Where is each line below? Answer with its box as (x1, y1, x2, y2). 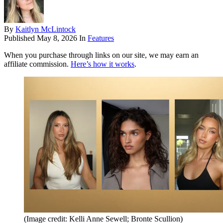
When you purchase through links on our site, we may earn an (4, 51, 199, 60)
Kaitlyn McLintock (15, 25, 76, 34)
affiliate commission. (4, 60, 71, 69)
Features (88, 34, 114, 43)
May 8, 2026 (37, 34, 77, 43)
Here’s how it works (71, 60, 134, 69)
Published (4, 34, 37, 43)
